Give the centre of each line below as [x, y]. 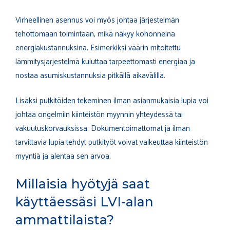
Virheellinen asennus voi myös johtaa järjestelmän [97, 20]
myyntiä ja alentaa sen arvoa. [63, 157]
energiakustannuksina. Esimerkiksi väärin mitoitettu [98, 48]
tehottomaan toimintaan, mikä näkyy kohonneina [95, 34]
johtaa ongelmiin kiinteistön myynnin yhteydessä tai [99, 115]
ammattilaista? [65, 219]
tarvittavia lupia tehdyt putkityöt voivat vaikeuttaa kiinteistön [112, 143]
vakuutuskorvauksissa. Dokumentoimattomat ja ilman [103, 129]
